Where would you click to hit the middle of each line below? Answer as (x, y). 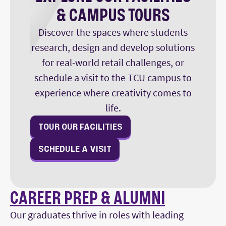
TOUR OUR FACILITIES (80, 127)
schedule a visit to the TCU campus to (113, 78)
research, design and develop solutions (113, 47)
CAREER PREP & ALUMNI (88, 198)
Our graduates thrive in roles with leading (97, 215)
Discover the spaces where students (113, 32)
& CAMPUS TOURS (113, 15)
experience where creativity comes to (113, 93)
